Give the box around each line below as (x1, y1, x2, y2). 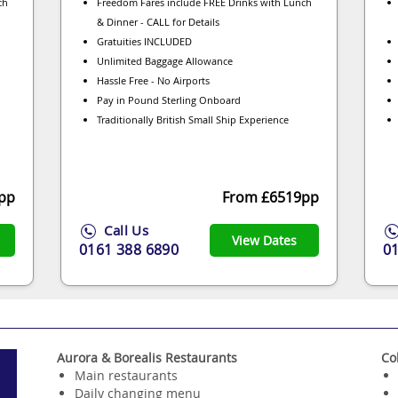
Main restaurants (75, 366, 178, 384)
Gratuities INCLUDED (97, 34, 192, 48)
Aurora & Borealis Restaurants (57, 348, 237, 366)
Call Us (100, 220, 149, 239)
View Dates (232, 232, 297, 250)
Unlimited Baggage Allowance (97, 53, 233, 68)
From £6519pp (222, 187, 319, 207)
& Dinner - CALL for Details (97, 14, 219, 28)
